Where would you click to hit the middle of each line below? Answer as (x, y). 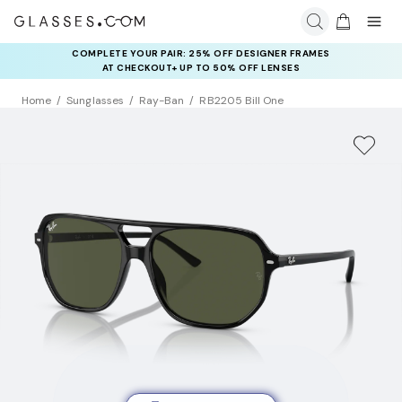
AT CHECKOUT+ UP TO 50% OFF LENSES (201, 68)
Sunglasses (95, 101)
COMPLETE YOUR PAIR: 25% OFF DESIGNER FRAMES (201, 53)
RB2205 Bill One (242, 101)
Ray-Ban (162, 101)
